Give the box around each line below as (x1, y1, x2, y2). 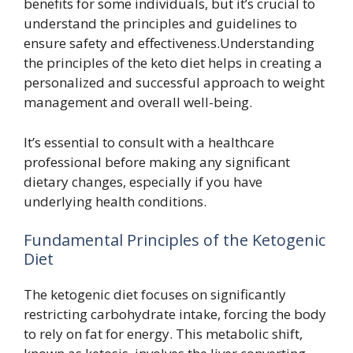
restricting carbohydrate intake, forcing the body (24, 305, 326, 323)
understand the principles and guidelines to (24, 14, 297, 32)
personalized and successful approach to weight (24, 73, 325, 91)
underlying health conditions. (24, 191, 206, 210)
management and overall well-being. (24, 93, 252, 111)
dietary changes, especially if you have (24, 172, 262, 191)
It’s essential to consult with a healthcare (24, 132, 274, 151)
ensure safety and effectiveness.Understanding (24, 34, 314, 52)
